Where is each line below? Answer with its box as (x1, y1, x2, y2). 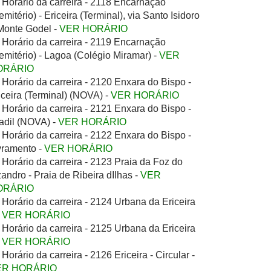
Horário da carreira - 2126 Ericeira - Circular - (2, 250, 195, 260)
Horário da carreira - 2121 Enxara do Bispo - (2, 103, 191, 114)
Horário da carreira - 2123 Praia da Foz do (2, 157, 183, 167)
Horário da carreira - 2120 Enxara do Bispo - (2, 77, 191, 87)
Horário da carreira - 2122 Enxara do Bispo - (2, 130, 191, 140)
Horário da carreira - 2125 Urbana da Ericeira (2, 223, 195, 233)
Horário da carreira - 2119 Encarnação (2, 37, 166, 47)
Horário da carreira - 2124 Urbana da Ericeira (2, 197, 195, 207)
